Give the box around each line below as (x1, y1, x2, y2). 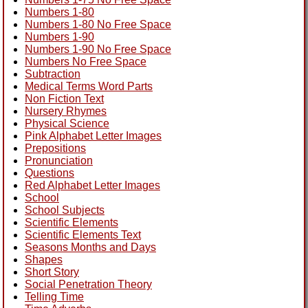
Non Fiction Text (25, 92, 104, 104)
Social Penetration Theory (25, 278, 152, 290)
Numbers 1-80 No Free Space (25, 18, 171, 30)
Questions (25, 166, 74, 179)
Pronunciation (25, 154, 93, 166)
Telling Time (25, 290, 84, 302)
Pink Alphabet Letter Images (25, 129, 162, 142)
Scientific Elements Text (25, 228, 141, 241)
